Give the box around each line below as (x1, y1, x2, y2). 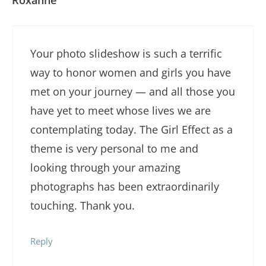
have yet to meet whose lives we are (30, 103, 211, 118)
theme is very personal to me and (30, 141, 198, 156)
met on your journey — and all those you (30, 84, 235, 99)
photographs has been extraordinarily (30, 179, 219, 194)
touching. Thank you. (30, 198, 135, 213)
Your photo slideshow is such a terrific (30, 46, 222, 61)
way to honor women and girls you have (30, 65, 231, 80)
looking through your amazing (30, 160, 180, 175)
